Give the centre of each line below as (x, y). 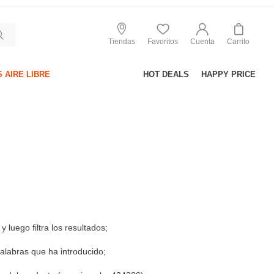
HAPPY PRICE (228, 74)
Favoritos (163, 41)
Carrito (238, 41)
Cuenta (202, 41)
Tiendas (122, 41)
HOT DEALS (166, 74)
